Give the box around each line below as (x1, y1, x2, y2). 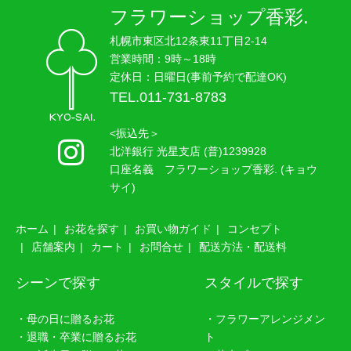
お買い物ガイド (135, 223, 212, 236)
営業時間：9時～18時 (109, 52, 216, 66)
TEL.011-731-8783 (109, 89, 226, 106)
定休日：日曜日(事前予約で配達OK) (109, 71, 287, 84)
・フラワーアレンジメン (204, 313, 325, 326)
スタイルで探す (204, 275, 303, 291)
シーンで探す (16, 275, 101, 291)
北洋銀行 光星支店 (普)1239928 (109, 145, 266, 158)
